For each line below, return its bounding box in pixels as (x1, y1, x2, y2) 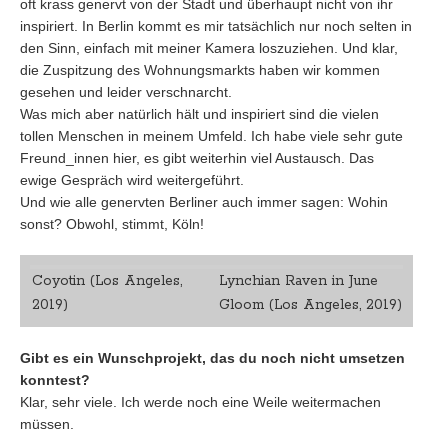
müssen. (20, 416, 74, 432)
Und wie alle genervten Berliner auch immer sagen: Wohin (20, 194, 388, 210)
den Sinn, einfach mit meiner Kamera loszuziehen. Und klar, (20, 40, 398, 56)
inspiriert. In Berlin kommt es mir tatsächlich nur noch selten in (20, 18, 412, 34)
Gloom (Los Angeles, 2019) (218, 296, 402, 314)
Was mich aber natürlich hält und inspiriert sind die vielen (20, 106, 379, 122)
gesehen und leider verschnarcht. (20, 84, 232, 100)
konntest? (20, 372, 90, 388)
